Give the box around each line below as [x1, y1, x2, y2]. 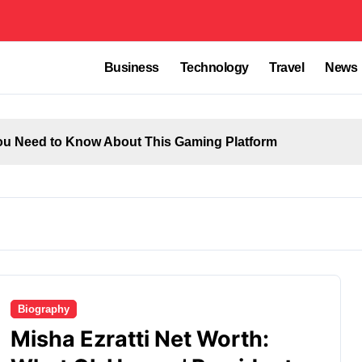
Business [103, 61, 159, 74]
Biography [18, 303, 69, 315]
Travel [269, 61, 305, 74]
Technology [179, 61, 249, 74]
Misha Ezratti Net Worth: [11, 326, 269, 352]
